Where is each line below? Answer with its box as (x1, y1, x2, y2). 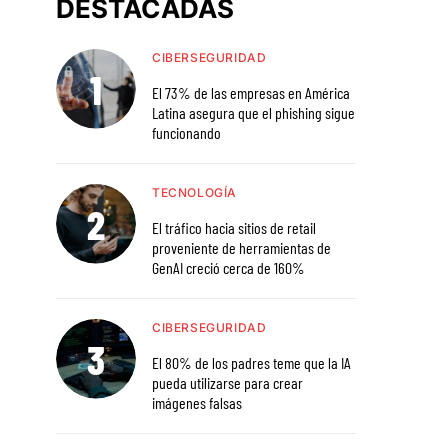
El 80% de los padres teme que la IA (152, 352, 351, 372)
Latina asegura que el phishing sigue (152, 102, 355, 122)
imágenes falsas (152, 392, 242, 412)
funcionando (152, 122, 221, 142)
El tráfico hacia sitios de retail (152, 217, 316, 237)
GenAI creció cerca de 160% (152, 257, 305, 277)
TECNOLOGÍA (152, 184, 237, 200)
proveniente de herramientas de (152, 237, 331, 257)
